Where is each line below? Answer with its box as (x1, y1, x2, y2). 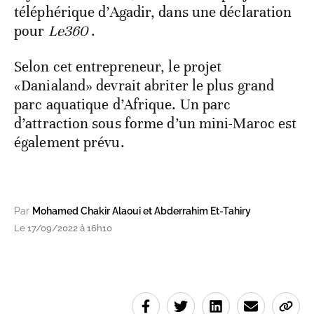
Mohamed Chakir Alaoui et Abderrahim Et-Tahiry (32, 205, 251, 217)
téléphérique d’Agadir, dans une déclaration (14, 2, 292, 21)
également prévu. (14, 132, 128, 151)
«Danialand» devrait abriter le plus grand (14, 76, 275, 95)
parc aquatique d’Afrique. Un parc (14, 95, 231, 114)
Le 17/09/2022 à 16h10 (14, 222, 112, 233)
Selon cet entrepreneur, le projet (14, 57, 222, 76)
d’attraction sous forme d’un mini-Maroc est (14, 114, 297, 132)
